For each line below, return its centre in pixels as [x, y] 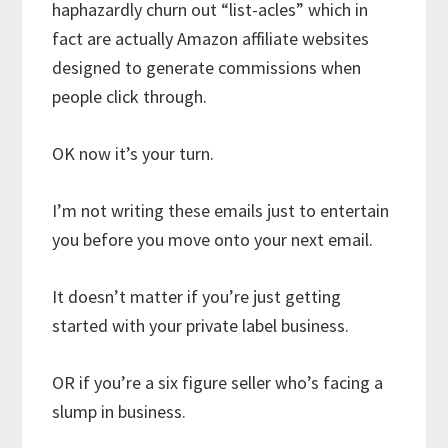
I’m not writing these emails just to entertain [221, 210]
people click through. [130, 96]
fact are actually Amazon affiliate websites [211, 38]
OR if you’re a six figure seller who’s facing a [218, 382]
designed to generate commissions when [207, 67]
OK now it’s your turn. [133, 153]
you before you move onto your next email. [213, 239]
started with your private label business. [201, 325]
